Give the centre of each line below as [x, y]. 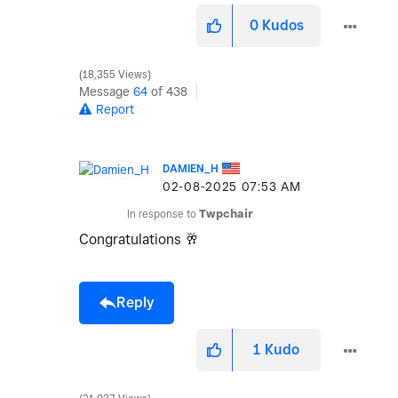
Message [106, 92]
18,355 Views [115, 75]
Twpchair [226, 214]
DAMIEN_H [191, 169]
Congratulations [132, 240]
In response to [163, 214]
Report [115, 110]
